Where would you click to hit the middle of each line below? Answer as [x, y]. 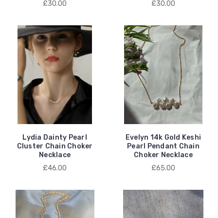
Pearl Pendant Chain [163, 146]
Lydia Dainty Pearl [55, 138]
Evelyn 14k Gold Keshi [163, 138]
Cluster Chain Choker [55, 146]
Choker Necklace [163, 155]
